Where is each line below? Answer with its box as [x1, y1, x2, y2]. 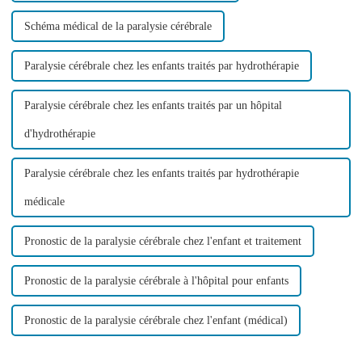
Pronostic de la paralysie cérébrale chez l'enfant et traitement [23, 235, 301, 248]
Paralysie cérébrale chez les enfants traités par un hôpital [23, 99, 282, 112]
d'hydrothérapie [23, 128, 95, 141]
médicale [23, 196, 65, 208]
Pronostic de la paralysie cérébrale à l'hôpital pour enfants [23, 275, 288, 288]
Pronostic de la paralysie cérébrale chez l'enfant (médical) [23, 314, 288, 327]
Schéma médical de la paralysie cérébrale [23, 20, 212, 33]
